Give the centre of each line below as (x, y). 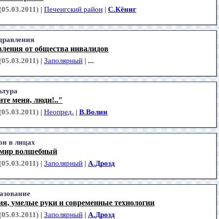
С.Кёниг (122, 10)
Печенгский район (73, 10)
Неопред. (59, 112)
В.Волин (93, 112)
